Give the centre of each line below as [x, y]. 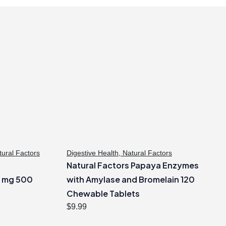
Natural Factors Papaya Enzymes [133, 165]
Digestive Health [93, 153]
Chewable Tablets [103, 194]
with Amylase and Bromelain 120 [131, 180]
